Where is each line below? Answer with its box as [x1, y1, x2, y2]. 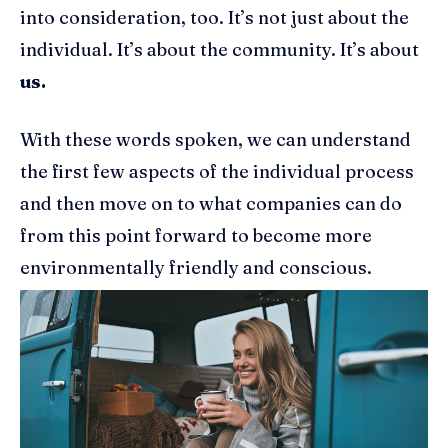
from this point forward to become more [20, 223, 372, 247]
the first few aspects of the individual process [20, 159, 414, 183]
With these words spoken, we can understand [20, 127, 411, 151]
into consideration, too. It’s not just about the [20, 5, 409, 29]
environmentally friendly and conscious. [20, 255, 372, 279]
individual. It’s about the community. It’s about [20, 37, 419, 61]
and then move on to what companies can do [20, 191, 402, 215]
